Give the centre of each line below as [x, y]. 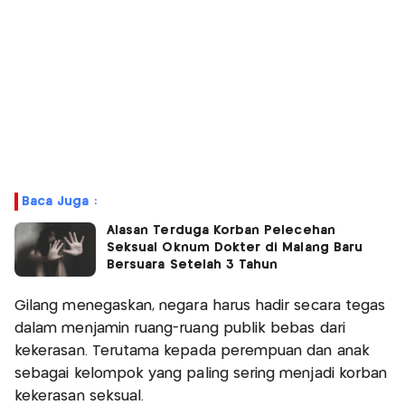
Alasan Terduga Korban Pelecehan [221, 230]
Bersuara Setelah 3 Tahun [193, 264]
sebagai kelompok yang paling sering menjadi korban [201, 373]
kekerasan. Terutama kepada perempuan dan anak [192, 351]
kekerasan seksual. [80, 396]
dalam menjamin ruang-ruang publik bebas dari [180, 328]
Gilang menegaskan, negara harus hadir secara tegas [200, 306]
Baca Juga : [59, 201]
